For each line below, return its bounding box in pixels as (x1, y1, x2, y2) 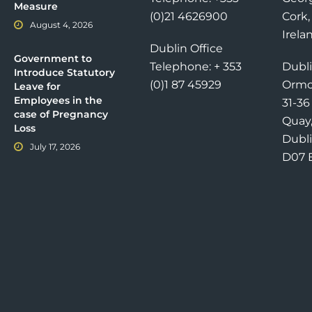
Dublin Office (149, 42, 223, 56)
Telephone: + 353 (149, 60, 242, 74)
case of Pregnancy (14, 108, 108, 121)
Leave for (14, 80, 61, 93)
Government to (14, 52, 92, 65)
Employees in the (14, 94, 102, 107)
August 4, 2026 (30, 19, 93, 31)
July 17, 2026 (30, 141, 80, 153)
